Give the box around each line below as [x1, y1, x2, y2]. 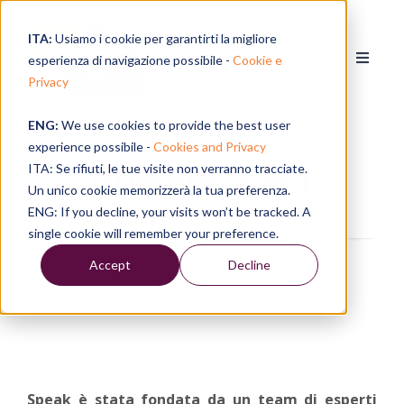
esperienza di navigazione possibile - [27, 51, 233, 68]
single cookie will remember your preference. [27, 225, 279, 241]
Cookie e [232, 51, 282, 68]
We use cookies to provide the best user [58, 116, 290, 133]
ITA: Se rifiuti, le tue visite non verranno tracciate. [27, 160, 308, 176]
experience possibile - [27, 138, 153, 154]
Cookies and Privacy [152, 138, 266, 154]
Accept [89, 256, 132, 272]
